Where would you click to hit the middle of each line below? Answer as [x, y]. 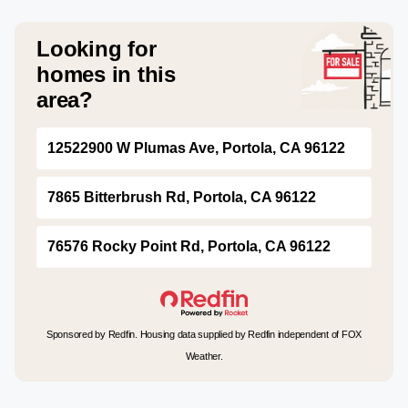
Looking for [97, 49]
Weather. [204, 356]
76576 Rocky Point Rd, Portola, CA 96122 [189, 246]
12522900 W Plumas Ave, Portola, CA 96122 [196, 148]
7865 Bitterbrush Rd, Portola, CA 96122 [182, 197]
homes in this [106, 74]
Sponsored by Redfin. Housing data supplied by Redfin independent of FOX [204, 334]
